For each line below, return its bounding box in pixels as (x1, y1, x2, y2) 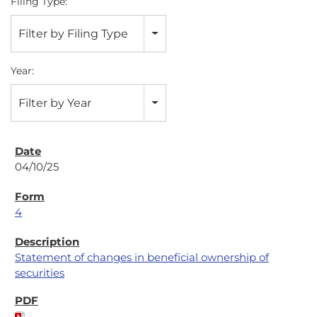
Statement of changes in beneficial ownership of (15, 250, 269, 264)
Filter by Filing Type (18, 27, 128, 40)
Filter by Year (18, 96, 91, 110)
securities (15, 266, 64, 279)
